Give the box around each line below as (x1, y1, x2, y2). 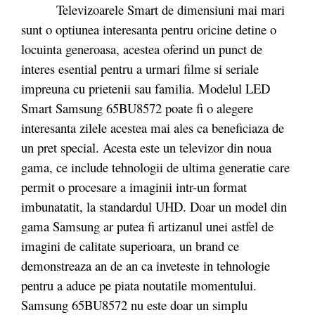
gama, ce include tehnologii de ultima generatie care (21, 157, 290, 176)
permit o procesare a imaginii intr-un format (21, 177, 247, 195)
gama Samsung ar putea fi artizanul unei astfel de (21, 217, 274, 235)
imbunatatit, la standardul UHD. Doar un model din (21, 197, 287, 215)
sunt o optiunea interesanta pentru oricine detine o (21, 20, 276, 38)
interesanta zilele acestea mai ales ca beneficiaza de (21, 118, 284, 136)
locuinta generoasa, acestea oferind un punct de (21, 39, 262, 58)
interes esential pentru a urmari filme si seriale (21, 59, 259, 77)
